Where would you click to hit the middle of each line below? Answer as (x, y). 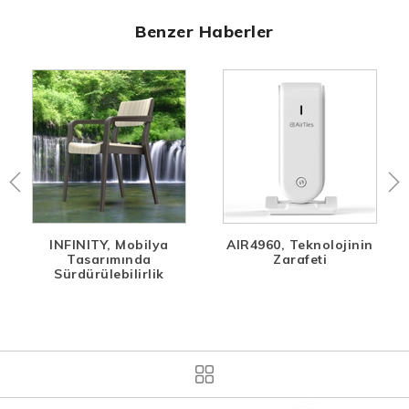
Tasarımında (109, 259)
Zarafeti (300, 259)
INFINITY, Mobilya (109, 244)
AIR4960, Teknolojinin (300, 244)
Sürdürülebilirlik (109, 273)
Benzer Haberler (204, 31)
